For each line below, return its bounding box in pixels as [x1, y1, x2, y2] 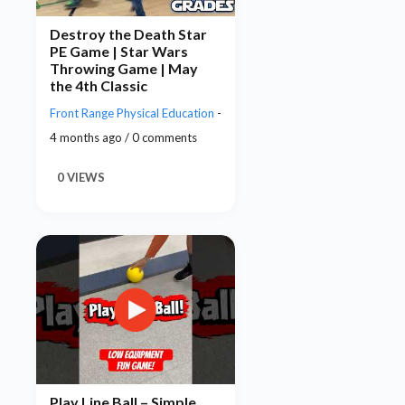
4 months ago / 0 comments [50, 130, 197, 146]
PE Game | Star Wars [50, 42, 188, 60]
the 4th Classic [50, 77, 147, 94]
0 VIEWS [57, 170, 105, 185]
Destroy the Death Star [50, 25, 207, 42]
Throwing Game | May [50, 60, 198, 77]
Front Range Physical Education [50, 106, 217, 121]
